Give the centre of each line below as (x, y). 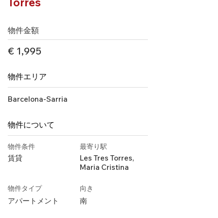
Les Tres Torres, (107, 158)
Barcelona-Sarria (38, 99)
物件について (31, 125)
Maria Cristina (104, 167)
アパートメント (33, 201)
